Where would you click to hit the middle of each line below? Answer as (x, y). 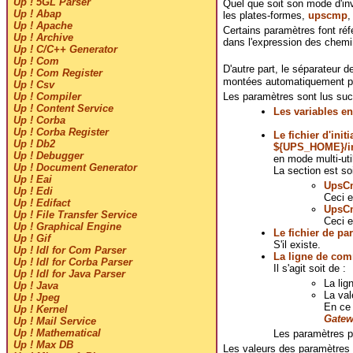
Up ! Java (35, 286)
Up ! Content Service (63, 109)
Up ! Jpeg (36, 298)
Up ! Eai (32, 180)
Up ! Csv (33, 85)
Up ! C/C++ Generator (65, 50)
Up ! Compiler (47, 97)
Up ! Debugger (48, 156)
